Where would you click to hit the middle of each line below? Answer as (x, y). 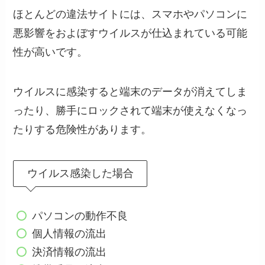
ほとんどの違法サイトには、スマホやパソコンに (130, 14)
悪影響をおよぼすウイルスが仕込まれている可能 (130, 33)
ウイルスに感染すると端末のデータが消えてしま (130, 92)
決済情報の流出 (69, 252)
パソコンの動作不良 (80, 216)
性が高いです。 (51, 52)
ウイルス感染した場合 (80, 174)
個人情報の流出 (69, 234)
